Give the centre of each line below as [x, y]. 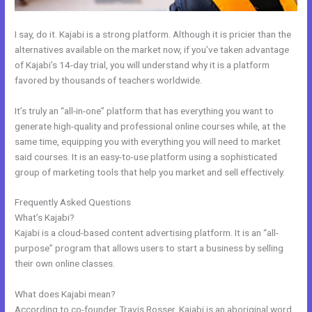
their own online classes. [65, 264]
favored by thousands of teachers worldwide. [109, 80]
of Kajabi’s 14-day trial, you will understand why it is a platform [142, 64]
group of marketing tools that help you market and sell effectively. [150, 172]
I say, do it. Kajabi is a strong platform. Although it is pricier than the [153, 34]
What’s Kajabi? [45, 218]
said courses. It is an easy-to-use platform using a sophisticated [146, 156]
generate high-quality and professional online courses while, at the [150, 126]
